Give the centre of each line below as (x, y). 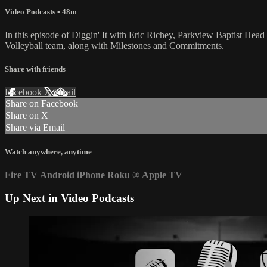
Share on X (27, 116)
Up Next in (33, 198)
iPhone (91, 175)
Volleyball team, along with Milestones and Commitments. (114, 46)
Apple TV (162, 175)
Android (57, 175)
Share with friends (35, 69)
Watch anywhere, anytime (48, 151)
